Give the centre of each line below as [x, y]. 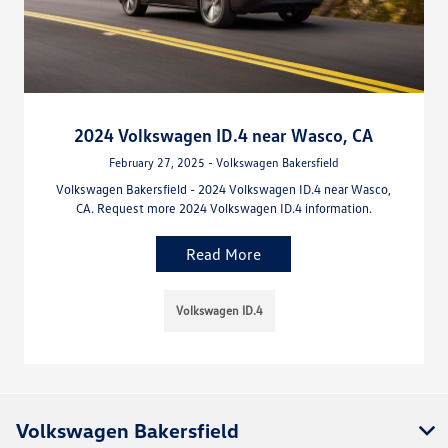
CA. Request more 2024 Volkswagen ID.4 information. [223, 208]
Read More [224, 254]
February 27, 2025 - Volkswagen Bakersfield [223, 163]
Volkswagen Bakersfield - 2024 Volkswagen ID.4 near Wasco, [224, 189]
